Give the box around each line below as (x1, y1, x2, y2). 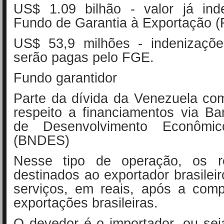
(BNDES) (13, 132, 69, 148)
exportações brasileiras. (13, 194, 158, 210)
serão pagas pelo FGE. (13, 49, 154, 65)
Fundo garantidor (13, 69, 117, 85)
